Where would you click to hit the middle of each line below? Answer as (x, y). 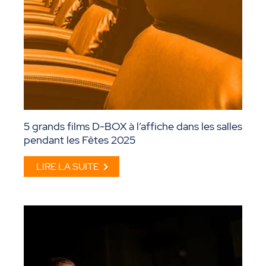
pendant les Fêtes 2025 (80, 140)
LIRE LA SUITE (68, 167)
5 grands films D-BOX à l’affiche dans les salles (133, 126)
